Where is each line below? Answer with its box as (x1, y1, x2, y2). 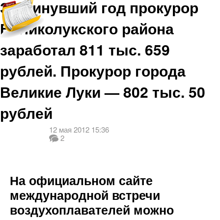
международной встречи (10, 186, 160, 204)
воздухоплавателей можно (10, 201, 174, 219)
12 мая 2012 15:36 (49, 124, 109, 135)
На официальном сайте (10, 171, 153, 189)
